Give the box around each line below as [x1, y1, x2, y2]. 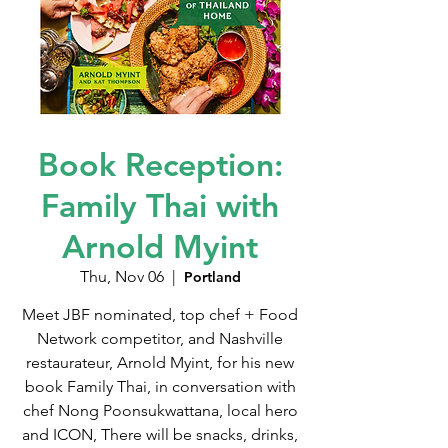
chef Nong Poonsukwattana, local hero [22, 401, 298, 420]
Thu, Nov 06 [79, 267, 164, 286]
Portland [183, 268, 241, 286]
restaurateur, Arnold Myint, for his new [26, 353, 294, 372]
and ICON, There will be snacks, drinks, [22, 425, 298, 444]
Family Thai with [41, 185, 279, 225]
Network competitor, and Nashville [37, 329, 283, 348]
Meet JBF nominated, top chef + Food [22, 305, 298, 324]
